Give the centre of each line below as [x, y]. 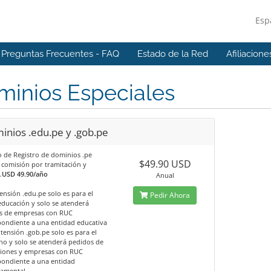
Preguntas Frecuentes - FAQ [60, 54]
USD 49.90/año [24, 174]
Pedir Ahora [169, 195]
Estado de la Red [173, 54]
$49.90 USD [165, 164]
